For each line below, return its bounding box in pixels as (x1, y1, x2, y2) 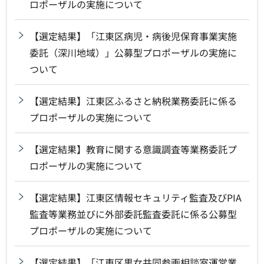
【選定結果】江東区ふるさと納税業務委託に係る (29, 93, 237, 108)
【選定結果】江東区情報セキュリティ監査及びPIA (29, 190, 242, 204)
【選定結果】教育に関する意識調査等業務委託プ (29, 141, 237, 156)
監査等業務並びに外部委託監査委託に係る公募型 (29, 206, 237, 221)
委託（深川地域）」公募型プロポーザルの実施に (29, 45, 237, 60)
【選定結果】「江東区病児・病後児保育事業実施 (29, 28, 237, 43)
